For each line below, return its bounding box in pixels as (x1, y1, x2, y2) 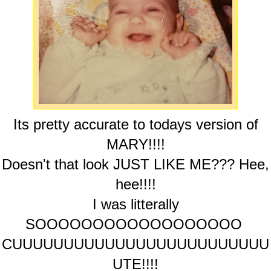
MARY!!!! (106, 136, 165, 153)
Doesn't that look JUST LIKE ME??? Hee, (2, 156, 269, 173)
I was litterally (92, 196, 179, 213)
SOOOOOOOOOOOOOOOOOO (25, 216, 246, 233)
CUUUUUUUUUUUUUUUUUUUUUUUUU (2, 236, 269, 253)
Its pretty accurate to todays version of (13, 116, 258, 133)
